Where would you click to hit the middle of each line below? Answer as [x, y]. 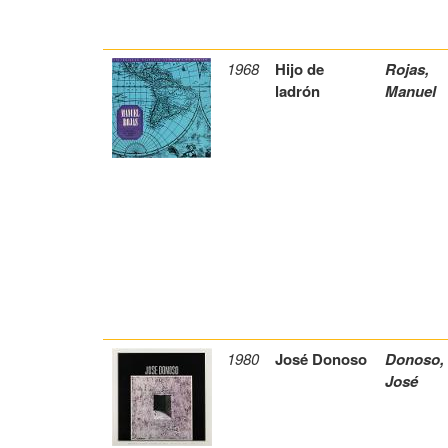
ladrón [297, 91]
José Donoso [321, 359]
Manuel [410, 91]
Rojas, [407, 69]
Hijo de [300, 69]
